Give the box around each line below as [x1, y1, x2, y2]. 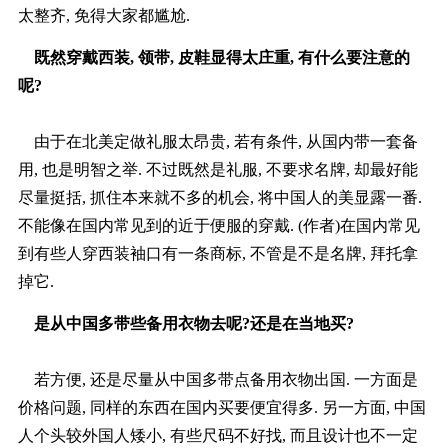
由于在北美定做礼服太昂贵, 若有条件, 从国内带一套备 [17, 133, 418, 151]
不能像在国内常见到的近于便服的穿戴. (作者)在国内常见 [17, 217, 420, 235]
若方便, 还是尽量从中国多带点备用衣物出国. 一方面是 [17, 371, 418, 389]
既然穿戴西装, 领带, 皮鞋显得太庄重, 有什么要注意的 [17, 49, 410, 67]
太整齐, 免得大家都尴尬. [17, 7, 190, 25]
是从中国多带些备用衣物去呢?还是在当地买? [25, 315, 354, 333]
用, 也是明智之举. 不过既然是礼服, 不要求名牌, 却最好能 [17, 161, 418, 179]
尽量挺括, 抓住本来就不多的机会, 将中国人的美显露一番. [17, 189, 422, 207]
